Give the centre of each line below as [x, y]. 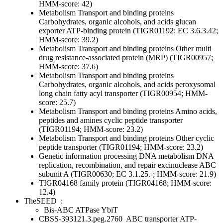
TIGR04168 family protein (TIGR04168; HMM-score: [125, 183]
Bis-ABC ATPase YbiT [81, 210]
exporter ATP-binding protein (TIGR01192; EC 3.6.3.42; [128, 31]
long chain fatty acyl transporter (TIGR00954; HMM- [123, 94]
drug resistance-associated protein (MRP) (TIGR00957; [126, 58]
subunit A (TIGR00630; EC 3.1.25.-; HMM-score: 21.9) [127, 174]
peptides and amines [70, 120]
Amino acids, [195, 111]
